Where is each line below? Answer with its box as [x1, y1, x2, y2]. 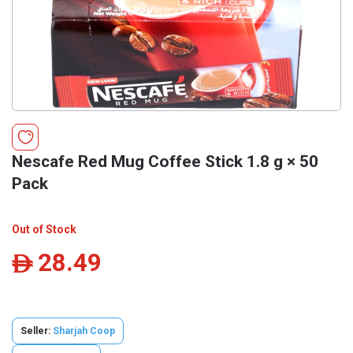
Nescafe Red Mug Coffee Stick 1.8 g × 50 [12, 152, 318, 171]
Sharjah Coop [53, 325, 115, 336]
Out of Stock [12, 223, 76, 236]
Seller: [20, 325, 53, 336]
